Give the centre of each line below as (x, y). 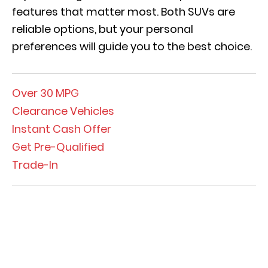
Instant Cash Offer (62, 129)
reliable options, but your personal (103, 29)
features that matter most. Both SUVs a (118, 12)
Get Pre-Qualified (58, 147)
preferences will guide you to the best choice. (133, 47)
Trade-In (35, 165)
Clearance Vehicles (63, 111)
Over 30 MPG (45, 93)
